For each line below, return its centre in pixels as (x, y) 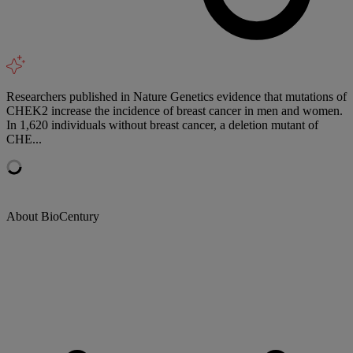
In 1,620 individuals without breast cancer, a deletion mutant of (162, 124)
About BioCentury (53, 216)
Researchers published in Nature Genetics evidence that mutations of (176, 96)
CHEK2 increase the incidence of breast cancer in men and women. (175, 110)
